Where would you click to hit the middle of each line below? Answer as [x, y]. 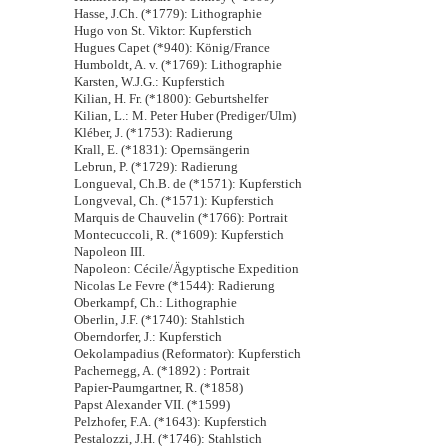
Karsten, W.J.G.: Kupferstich [149, 81]
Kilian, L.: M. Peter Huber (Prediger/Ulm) [185, 115]
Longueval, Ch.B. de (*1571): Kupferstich [188, 183]
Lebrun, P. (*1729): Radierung [156, 166]
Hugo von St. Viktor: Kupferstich [163, 30]
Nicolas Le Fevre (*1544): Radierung [174, 285]
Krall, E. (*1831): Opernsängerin [162, 149]
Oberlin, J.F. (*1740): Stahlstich [159, 319]
